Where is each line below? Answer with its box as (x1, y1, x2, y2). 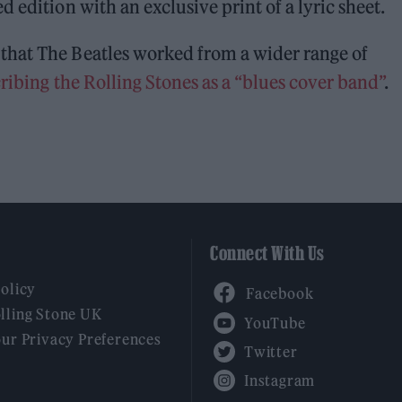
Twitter (243, 331, 297, 350)
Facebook (245, 270, 313, 289)
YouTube (243, 302, 305, 321)
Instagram (243, 360, 315, 379)
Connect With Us (210, 242, 325, 265)
